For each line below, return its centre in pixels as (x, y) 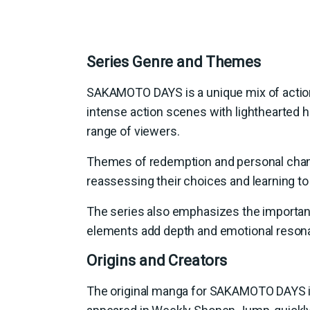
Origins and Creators (157, 261)
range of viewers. (133, 131)
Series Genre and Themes (174, 62)
